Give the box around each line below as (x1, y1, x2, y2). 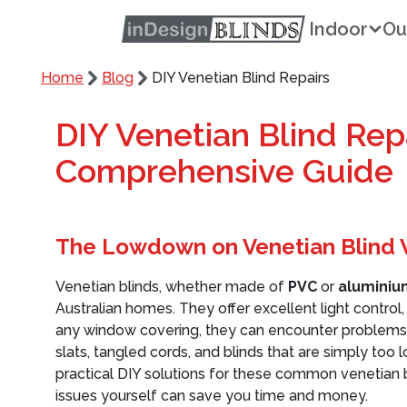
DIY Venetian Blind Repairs (152, 69, 330, 86)
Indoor (309, 18, 369, 40)
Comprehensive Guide (55, 152, 393, 190)
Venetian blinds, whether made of (55, 278, 288, 295)
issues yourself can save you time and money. (55, 387, 368, 404)
